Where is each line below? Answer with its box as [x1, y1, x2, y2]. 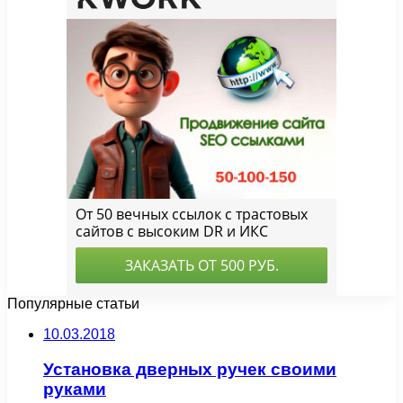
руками [43, 379, 106, 399]
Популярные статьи [7, 296, 139, 312]
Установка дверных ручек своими [43, 359, 336, 379]
